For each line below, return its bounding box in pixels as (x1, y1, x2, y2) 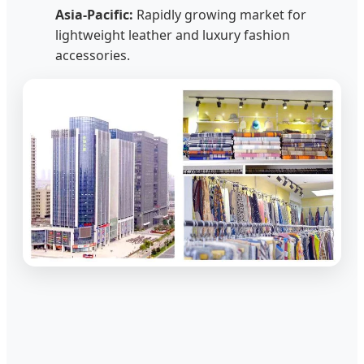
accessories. (55, 45, 130, 64)
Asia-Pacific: (55, 5, 133, 24)
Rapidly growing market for (133, 5, 306, 24)
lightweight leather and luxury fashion (55, 25, 290, 44)
